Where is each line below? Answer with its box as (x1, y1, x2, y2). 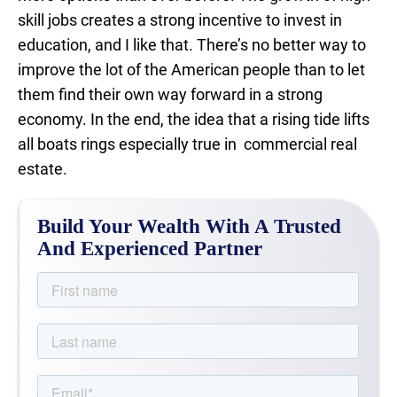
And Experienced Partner (37, 237, 263, 260)
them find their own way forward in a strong (18, 85, 323, 104)
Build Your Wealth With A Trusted (37, 215, 342, 237)
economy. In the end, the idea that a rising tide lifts (18, 110, 370, 128)
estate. (18, 160, 67, 178)
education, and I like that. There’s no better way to (18, 35, 366, 54)
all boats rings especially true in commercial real (18, 135, 357, 153)
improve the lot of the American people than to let (18, 60, 365, 79)
